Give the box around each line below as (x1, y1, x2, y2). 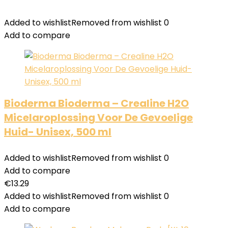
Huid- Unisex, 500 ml (4, 125, 111, 139)
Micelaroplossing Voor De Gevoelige (4, 110, 193, 125)
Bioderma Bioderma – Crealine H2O (4, 96, 189, 110)
